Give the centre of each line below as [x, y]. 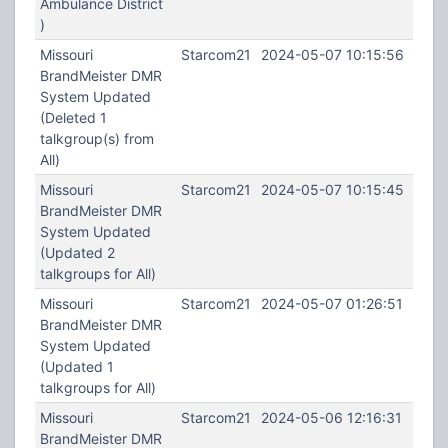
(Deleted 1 [73, 117]
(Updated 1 [76, 366]
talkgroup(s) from [96, 138]
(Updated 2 [77, 252]
